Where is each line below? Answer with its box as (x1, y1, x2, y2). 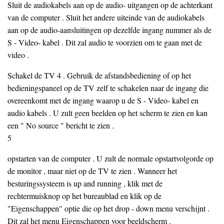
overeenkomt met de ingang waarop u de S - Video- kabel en (7, 95, 198, 105)
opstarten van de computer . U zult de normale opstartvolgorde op (7, 153, 213, 163)
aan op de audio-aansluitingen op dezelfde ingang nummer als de (7, 24, 211, 35)
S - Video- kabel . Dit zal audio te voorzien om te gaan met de (7, 37, 202, 47)
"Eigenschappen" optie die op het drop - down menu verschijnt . (7, 203, 209, 213)
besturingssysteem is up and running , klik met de (7, 178, 162, 188)
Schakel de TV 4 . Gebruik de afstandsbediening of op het (7, 70, 191, 80)
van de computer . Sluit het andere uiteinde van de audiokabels (7, 12, 204, 22)
